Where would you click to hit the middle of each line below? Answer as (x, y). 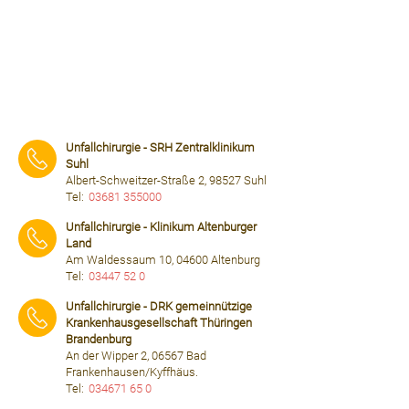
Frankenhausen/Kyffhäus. (132, 372)
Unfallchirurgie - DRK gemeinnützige (159, 306)
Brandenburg (99, 339)
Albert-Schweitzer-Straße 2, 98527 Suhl (166, 180)
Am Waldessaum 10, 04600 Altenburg (163, 260)
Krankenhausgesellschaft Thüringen (159, 323)
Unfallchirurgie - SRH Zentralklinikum (160, 147)
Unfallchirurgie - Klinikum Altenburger (161, 227)
